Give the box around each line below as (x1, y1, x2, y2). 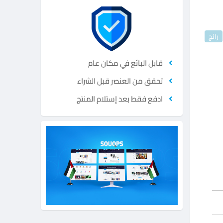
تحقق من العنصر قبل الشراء (77, 74, 163, 88)
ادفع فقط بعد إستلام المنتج (76, 92, 163, 106)
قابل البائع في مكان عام (88, 56, 163, 70)
